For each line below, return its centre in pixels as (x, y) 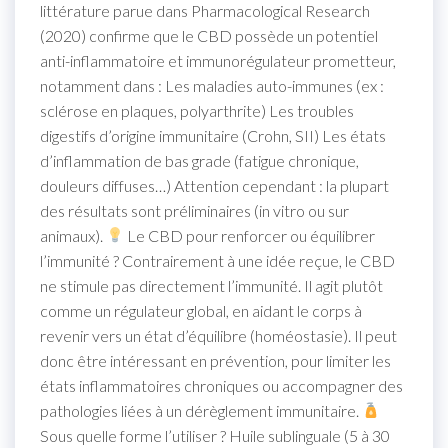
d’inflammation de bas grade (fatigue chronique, (199, 160)
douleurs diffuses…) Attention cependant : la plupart (214, 185)
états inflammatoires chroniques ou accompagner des (221, 385)
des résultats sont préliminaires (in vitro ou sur (194, 210)
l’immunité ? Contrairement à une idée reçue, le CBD (217, 260)
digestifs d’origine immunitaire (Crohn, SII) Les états (213, 135)
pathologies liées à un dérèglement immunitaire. (201, 410)
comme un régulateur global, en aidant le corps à (201, 310)
